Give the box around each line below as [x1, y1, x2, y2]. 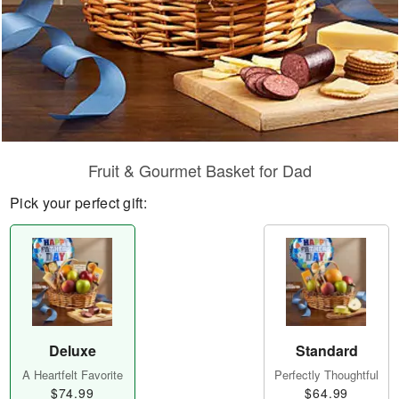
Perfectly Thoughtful [274, 366, 379, 384]
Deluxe [48, 340, 96, 362]
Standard [295, 340, 358, 362]
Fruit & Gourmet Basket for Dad [87, 159, 312, 182]
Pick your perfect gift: [10, 192, 147, 213]
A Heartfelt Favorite [21, 366, 123, 384]
